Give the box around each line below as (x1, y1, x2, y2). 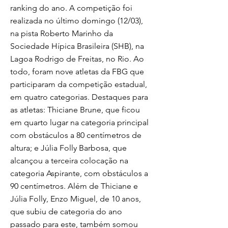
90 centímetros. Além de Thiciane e (10, 181, 138, 191)
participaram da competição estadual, (10, 79, 147, 89)
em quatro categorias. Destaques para (10, 92, 148, 102)
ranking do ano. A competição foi (10, 3, 132, 13)
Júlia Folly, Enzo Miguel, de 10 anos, (10, 194, 141, 204)
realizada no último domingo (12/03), (10, 16, 143, 25)
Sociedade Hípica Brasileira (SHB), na (10, 41, 144, 51)
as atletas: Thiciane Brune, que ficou (10, 105, 140, 115)
